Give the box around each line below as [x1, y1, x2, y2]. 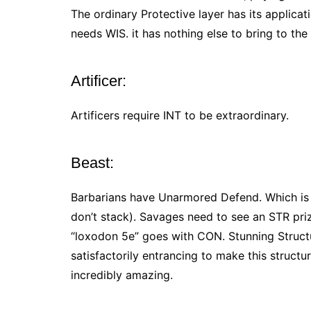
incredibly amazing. [71, 268, 176, 283]
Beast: [71, 154, 118, 172]
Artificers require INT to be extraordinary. [71, 108, 292, 123]
